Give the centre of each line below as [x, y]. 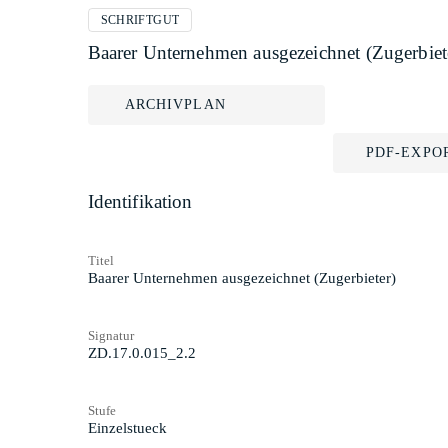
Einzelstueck [127, 427]
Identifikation [140, 201]
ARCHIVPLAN [175, 104]
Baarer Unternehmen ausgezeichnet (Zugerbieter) [241, 277]
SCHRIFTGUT [140, 20]
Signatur [110, 335]
